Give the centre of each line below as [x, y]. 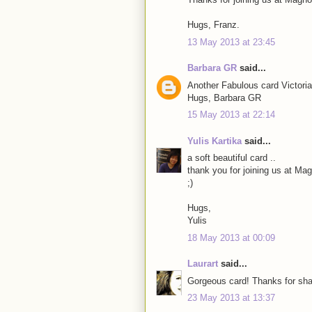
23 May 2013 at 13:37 [231, 298]
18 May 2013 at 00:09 [231, 237]
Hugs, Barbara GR [224, 97]
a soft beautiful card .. [232, 158]
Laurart [203, 264]
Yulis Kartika [214, 141]
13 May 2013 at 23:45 [231, 42]
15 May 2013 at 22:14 [231, 115]
